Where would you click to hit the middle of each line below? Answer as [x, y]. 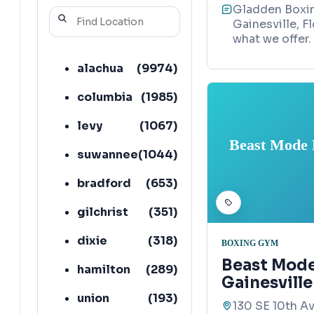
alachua [100, 68]
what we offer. [272, 39]
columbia [105, 97]
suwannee [108, 154]
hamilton [104, 269]
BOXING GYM [250, 243]
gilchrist [103, 212]
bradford [104, 183]
